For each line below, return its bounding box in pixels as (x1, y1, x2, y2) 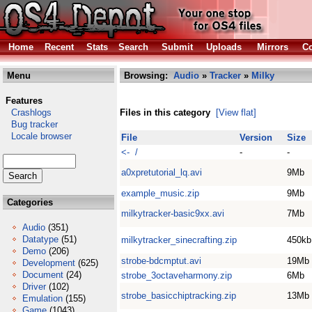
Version (240, 132, 272, 143)
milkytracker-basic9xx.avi (121, 208, 224, 219)
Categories (4, 197, 53, 208)
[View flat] (216, 107, 256, 118)
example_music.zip (121, 188, 199, 198)
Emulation (22, 293, 63, 304)
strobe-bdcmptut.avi (121, 256, 201, 266)
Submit (162, 42, 193, 52)
